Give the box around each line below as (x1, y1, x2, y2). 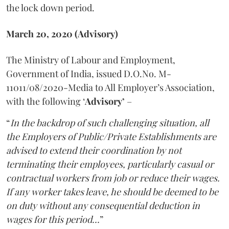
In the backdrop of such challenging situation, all (10, 116, 209, 129)
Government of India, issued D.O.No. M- (6, 67, 171, 80)
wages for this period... (6, 213, 100, 225)
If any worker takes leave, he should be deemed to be (6, 185, 218, 198)
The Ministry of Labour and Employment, (6, 53, 175, 66)
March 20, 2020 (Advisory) (6, 27, 118, 40)
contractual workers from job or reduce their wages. (6, 171, 220, 184)
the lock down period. (6, 1, 95, 14)
